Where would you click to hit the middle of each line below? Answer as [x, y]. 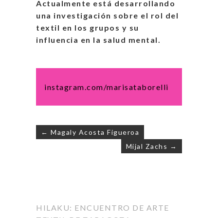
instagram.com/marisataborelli [107, 87]
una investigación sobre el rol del [107, 16]
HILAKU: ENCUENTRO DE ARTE [103, 208]
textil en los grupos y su [88, 28]
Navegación [80, 153]
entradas [69, 183]
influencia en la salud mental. [98, 40]
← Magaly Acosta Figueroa [90, 132]
